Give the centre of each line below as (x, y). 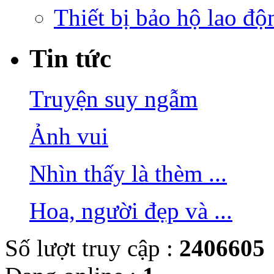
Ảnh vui (69, 136)
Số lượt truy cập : (92, 248)
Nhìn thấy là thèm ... (128, 174)
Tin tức (70, 58)
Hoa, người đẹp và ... (131, 211)
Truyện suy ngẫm (113, 99)
